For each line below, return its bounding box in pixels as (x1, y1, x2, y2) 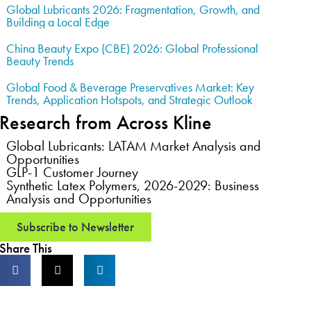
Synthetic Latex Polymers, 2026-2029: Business (6, 176, 260, 194)
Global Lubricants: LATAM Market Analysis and (6, 137, 262, 155)
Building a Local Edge (6, 14, 110, 30)
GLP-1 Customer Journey (6, 163, 139, 181)
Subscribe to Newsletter (17, 219, 135, 235)
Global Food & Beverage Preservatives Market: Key (6, 79, 255, 95)
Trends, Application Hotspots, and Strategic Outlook (6, 92, 253, 108)
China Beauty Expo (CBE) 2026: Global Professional (6, 40, 259, 56)
